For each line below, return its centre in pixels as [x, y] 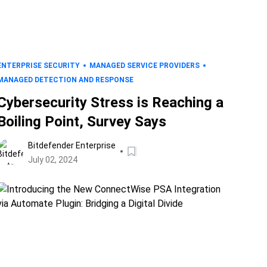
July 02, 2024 [52, 160]
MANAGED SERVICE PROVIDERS [144, 66]
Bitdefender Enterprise [72, 145]
